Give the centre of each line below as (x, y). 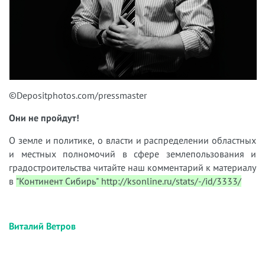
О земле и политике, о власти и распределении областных (132, 140)
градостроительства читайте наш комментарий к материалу (132, 167)
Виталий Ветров (42, 226)
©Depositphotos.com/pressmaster (78, 95)
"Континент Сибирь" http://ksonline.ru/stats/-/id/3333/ (129, 181)
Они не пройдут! (44, 117)
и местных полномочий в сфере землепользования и (132, 153)
